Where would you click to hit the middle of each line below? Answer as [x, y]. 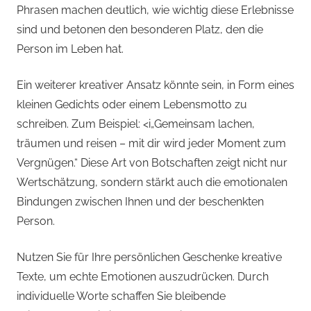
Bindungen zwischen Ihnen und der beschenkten [140, 202]
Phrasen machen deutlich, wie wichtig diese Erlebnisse [155, 10]
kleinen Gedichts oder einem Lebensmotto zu [132, 105]
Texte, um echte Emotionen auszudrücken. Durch [143, 277]
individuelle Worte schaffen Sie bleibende [121, 296]
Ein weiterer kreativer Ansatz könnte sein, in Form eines [155, 85]
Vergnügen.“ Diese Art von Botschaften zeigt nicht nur [152, 163]
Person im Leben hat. [70, 49]
